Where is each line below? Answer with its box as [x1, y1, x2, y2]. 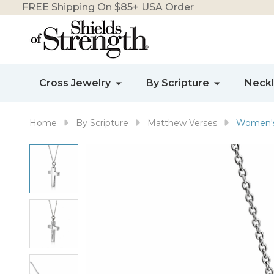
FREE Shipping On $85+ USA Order [22, 1, 194, 13]
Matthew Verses [147, 117, 217, 128]
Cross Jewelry [39, 77, 111, 89]
